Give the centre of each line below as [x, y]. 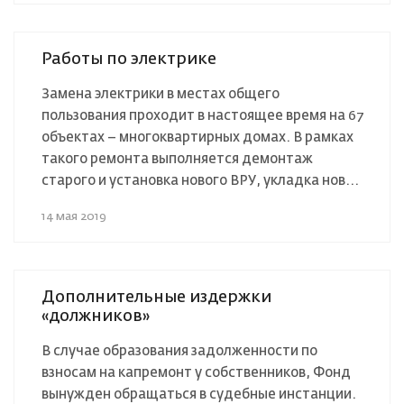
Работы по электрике [129, 59]
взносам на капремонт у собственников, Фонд [196, 372]
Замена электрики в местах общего [161, 94]
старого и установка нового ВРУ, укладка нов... [200, 180]
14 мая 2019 [74, 216]
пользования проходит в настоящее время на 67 [202, 115]
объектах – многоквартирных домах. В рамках [197, 137]
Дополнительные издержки [156, 297]
